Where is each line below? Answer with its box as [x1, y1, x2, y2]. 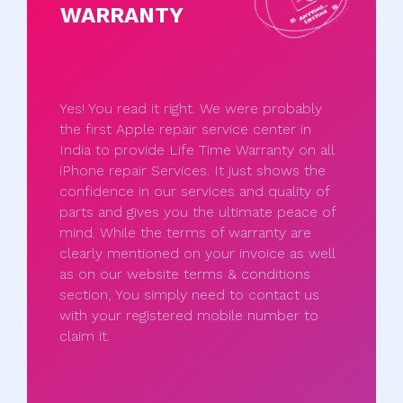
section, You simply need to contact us [59, 286, 319, 304]
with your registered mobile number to [59, 307, 318, 325]
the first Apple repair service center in [59, 121, 311, 139]
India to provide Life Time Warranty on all [59, 141, 334, 159]
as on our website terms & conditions [59, 265, 310, 283]
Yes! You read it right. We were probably [59, 100, 322, 118]
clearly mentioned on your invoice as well [59, 245, 335, 263]
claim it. [59, 327, 110, 345]
